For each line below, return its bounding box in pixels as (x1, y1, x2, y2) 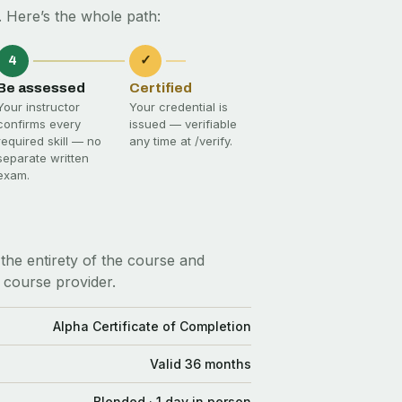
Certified (129, 79, 192, 95)
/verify (195, 133, 230, 148)
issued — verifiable (129, 116, 237, 131)
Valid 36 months (150, 355, 251, 371)
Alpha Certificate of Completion (53, 318, 251, 334)
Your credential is (129, 99, 228, 114)
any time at (129, 133, 195, 148)
